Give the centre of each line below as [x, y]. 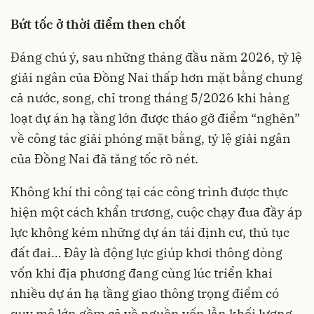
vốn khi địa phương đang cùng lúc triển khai [142, 273]
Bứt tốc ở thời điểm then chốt [98, 24]
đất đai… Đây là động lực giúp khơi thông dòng [146, 253]
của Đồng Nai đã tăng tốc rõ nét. [104, 159]
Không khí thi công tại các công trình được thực [149, 192]
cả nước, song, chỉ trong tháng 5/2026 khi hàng [150, 98]
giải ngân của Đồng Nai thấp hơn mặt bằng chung [157, 77]
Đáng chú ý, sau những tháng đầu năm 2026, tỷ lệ [156, 57]
